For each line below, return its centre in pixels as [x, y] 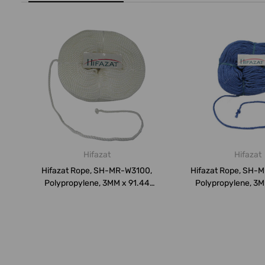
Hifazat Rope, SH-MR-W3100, [97, 171]
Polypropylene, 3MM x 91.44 [97, 183]
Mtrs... [97, 196]
